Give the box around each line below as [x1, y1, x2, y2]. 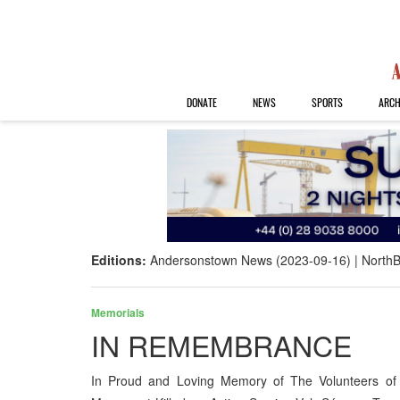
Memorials [91, 304, 145, 321]
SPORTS [311, 95, 343, 110]
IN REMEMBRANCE [91, 324, 352, 366]
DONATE [186, 95, 217, 110]
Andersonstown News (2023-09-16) [150, 251, 351, 270]
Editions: [91, 251, 150, 270]
